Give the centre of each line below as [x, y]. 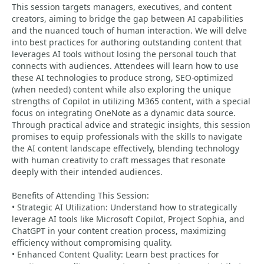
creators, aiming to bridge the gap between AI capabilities [128, 19]
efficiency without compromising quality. [92, 242]
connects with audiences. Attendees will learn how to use [125, 66]
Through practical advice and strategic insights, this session [131, 125]
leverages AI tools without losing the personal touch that [124, 54]
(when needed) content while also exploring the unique [121, 89]
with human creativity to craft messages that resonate [119, 160]
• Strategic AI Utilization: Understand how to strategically [124, 207]
